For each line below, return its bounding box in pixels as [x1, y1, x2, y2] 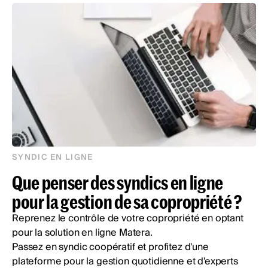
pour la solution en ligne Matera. [12, 224, 153, 242]
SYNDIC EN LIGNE [12, 151, 93, 165]
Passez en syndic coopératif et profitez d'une [12, 239, 209, 256]
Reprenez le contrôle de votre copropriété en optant [12, 210, 243, 227]
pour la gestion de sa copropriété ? [12, 190, 242, 213]
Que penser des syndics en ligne [12, 171, 224, 194]
